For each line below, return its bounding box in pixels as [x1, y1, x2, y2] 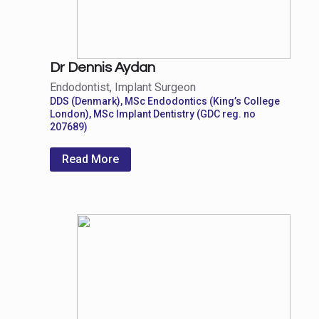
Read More [62, 152, 119, 166]
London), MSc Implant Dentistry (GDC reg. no [50, 108, 256, 120]
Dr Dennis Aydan [50, 60, 155, 75]
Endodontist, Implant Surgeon [50, 80, 196, 94]
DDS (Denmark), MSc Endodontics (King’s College [50, 95, 280, 107]
